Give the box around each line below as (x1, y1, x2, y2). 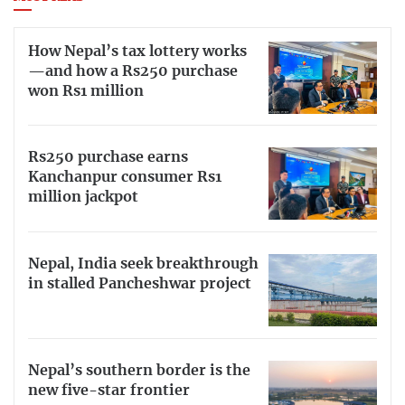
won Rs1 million (28, 83, 144, 99)
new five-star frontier (28, 382, 190, 398)
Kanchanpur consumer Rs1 (28, 170, 221, 185)
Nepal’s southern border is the (28, 363, 250, 378)
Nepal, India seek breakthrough (28, 257, 259, 272)
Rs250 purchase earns (28, 150, 188, 165)
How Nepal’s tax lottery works (28, 43, 247, 59)
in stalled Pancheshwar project (28, 277, 251, 292)
